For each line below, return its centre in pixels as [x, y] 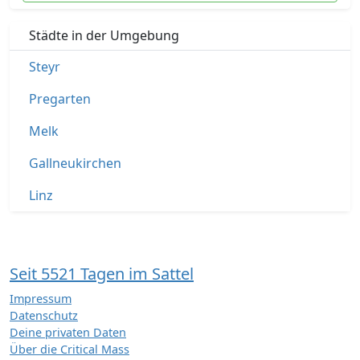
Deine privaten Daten [68, 332]
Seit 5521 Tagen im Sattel [102, 274]
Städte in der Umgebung [104, 35]
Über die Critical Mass [70, 349]
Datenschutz [44, 315]
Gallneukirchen [75, 163]
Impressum [41, 299]
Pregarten [60, 99]
